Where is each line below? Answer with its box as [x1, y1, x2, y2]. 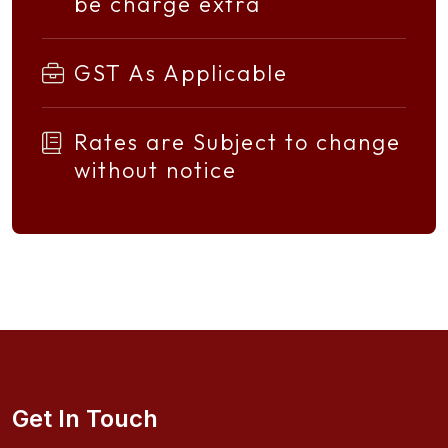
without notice [74, 155, 237, 184]
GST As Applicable [74, 58, 288, 87]
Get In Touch [12, 403, 158, 433]
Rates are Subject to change [74, 127, 401, 156]
